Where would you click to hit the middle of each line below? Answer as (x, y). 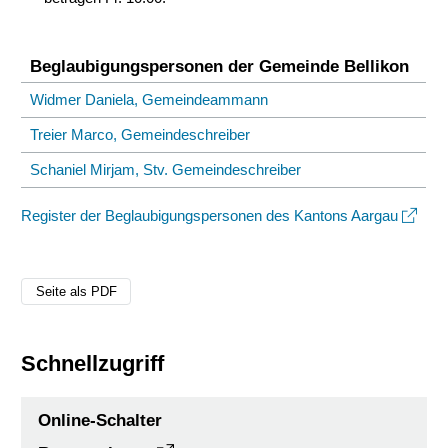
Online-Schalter (100, 421)
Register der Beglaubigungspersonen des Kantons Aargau (210, 216)
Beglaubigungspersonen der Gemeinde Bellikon (220, 66)
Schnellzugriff (93, 364)
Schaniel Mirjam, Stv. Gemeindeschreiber (166, 170)
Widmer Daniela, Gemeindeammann (149, 100)
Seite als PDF (76, 291)
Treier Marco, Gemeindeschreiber (140, 135)
